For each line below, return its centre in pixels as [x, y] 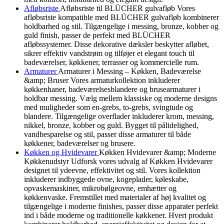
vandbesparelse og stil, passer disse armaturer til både [107, 134]
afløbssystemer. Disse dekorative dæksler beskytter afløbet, [116, 44]
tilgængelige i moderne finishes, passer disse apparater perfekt [121, 206]
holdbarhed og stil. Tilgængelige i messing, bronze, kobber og [121, 26]
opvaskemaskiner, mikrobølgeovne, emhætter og [100, 188]
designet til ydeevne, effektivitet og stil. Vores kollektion [112, 170]
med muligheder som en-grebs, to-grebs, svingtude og [108, 107]
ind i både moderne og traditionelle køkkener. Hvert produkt [118, 215]
